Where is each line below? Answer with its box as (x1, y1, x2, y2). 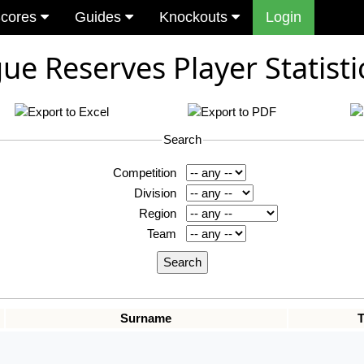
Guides (75, 9, 125, 25)
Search (162, 132, 201, 146)
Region (138, 206, 176, 221)
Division (133, 186, 176, 201)
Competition (112, 166, 176, 180)
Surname (120, 311, 171, 325)
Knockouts (159, 9, 232, 25)
